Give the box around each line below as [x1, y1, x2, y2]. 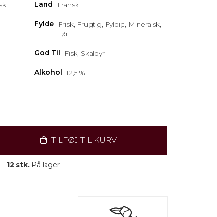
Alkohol [34, 68, 62, 77]
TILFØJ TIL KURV [49, 136, 117, 145]
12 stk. [7, 160, 30, 169]
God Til [34, 48, 61, 57]
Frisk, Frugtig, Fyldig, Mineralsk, [58, 20, 161, 29]
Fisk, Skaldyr [64, 49, 105, 58]
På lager [30, 160, 60, 169]
